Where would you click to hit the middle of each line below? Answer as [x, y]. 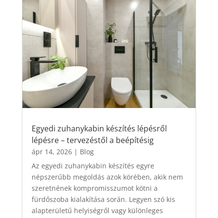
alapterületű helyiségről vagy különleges [97, 211]
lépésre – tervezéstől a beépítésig [92, 140]
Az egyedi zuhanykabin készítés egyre [93, 166]
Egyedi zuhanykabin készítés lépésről [99, 129]
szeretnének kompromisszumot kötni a [94, 188]
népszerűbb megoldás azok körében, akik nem [107, 177]
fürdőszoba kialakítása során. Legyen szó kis [103, 200]
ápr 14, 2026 [52, 152]
